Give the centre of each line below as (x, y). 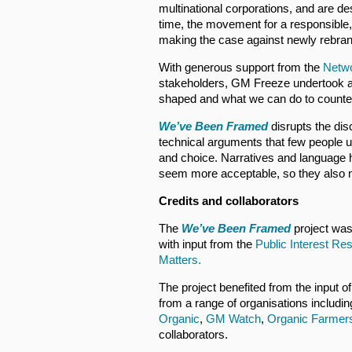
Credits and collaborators (230, 201)
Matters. (180, 260)
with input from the (207, 244)
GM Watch (233, 319)
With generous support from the (241, 67)
